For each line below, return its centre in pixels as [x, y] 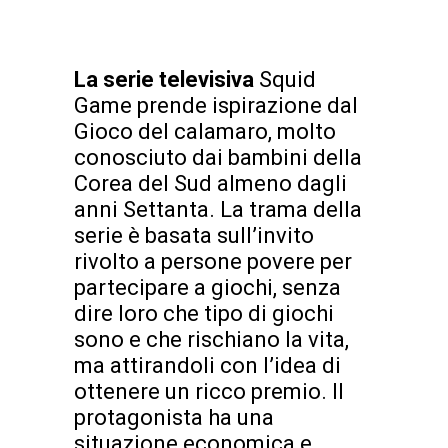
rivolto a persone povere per [213, 261]
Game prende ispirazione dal [216, 105]
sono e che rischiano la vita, [211, 339]
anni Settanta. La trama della [218, 209]
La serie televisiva [166, 79]
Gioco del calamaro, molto [205, 131]
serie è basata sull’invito [194, 235]
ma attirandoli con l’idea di [207, 365]
